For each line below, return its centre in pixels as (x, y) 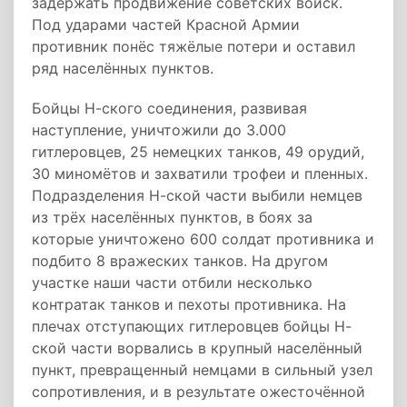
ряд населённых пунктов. (123, 68)
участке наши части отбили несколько (172, 283)
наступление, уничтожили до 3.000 (159, 130)
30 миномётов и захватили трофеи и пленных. (200, 174)
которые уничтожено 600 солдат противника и (203, 239)
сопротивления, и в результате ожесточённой (199, 392)
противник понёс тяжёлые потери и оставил (194, 46)
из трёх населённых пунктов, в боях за (172, 217)
